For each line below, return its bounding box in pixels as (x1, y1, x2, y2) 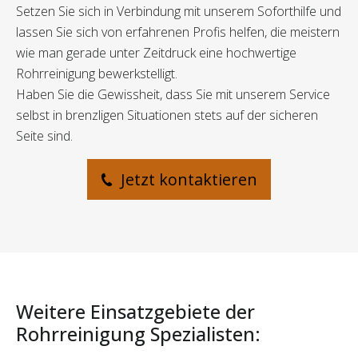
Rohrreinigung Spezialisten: (16, 321, 261, 348)
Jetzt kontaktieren (117, 169, 257, 191)
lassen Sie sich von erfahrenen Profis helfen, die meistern (16, 23, 340, 42)
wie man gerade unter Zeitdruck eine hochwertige (16, 44, 296, 62)
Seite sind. (16, 127, 73, 145)
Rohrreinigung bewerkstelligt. (16, 65, 177, 83)
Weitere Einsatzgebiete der (16, 299, 255, 325)
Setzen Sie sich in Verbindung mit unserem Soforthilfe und (16, 2, 341, 21)
